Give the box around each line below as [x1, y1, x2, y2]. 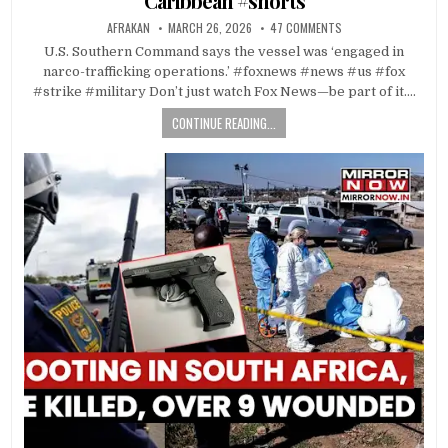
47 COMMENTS [269, 18, 342, 36]
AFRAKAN [106, 18, 150, 36]
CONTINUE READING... [172, 112, 276, 133]
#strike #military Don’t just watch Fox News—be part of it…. [32, 83, 416, 99]
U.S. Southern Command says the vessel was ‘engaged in [44, 43, 404, 59]
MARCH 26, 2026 [167, 18, 252, 36]
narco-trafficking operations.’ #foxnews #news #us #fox [43, 63, 405, 79]
